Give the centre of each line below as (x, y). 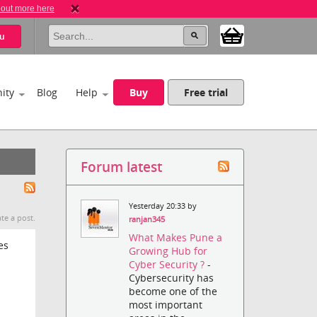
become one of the (173, 292)
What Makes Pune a (176, 238)
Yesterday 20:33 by (163, 206)
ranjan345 (147, 219)
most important (166, 305)
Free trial (206, 92)
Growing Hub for (168, 251)
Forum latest (122, 167)
